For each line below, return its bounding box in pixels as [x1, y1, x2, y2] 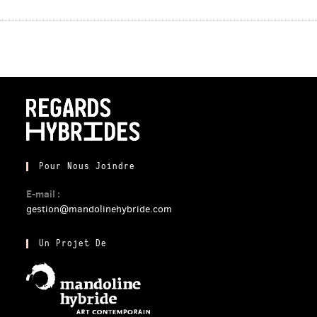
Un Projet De [39, 238, 108, 248]
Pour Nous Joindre [39, 161, 136, 171]
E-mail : [26, 186, 61, 201]
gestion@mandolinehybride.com [26, 202, 173, 216]
